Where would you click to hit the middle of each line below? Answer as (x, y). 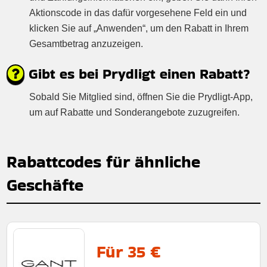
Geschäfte (45, 185)
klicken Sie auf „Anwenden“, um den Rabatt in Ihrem (139, 28)
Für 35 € (129, 252)
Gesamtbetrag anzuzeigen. (86, 44)
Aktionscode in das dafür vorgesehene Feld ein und (138, 13)
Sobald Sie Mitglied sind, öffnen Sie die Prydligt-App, (141, 97)
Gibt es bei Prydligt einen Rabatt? (138, 73)
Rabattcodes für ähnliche (104, 162)
